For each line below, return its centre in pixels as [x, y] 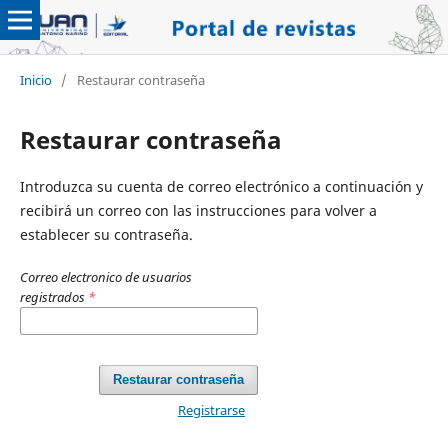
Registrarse [211, 409]
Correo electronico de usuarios [105, 276]
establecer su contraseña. [106, 234]
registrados [53, 296]
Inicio [35, 79]
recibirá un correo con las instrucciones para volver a [198, 210]
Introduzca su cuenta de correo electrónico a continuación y [221, 186]
